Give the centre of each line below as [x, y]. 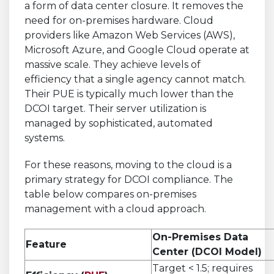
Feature [46, 244]
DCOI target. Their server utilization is [115, 108]
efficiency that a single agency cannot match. [135, 79]
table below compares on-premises [110, 194]
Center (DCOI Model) [207, 251]
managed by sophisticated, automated [119, 123]
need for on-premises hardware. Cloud [119, 20]
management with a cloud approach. [115, 209]
